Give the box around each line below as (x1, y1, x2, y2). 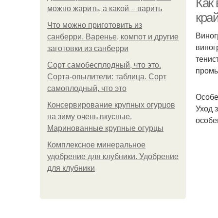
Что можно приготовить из (47, 21, 142, 29)
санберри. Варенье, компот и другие (47, 33, 179, 41)
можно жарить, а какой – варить (47, 4, 162, 13)
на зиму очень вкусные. (47, 112, 132, 121)
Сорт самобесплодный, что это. (47, 61, 161, 69)
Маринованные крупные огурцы (47, 124, 163, 132)
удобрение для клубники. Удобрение (47, 152, 179, 161)
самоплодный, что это (47, 84, 127, 92)
